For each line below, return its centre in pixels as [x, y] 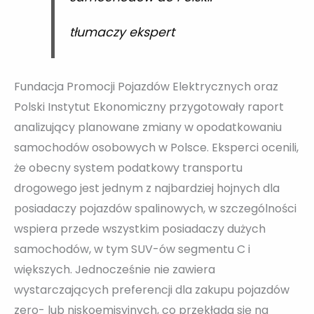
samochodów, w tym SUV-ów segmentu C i [132, 250]
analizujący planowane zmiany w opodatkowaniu [148, 128]
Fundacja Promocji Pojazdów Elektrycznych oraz [146, 87]
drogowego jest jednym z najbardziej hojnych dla [147, 189]
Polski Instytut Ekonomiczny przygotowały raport [149, 107]
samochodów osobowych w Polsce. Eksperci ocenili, [156, 148]
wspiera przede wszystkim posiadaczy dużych [140, 229]
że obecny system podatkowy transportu [128, 168]
